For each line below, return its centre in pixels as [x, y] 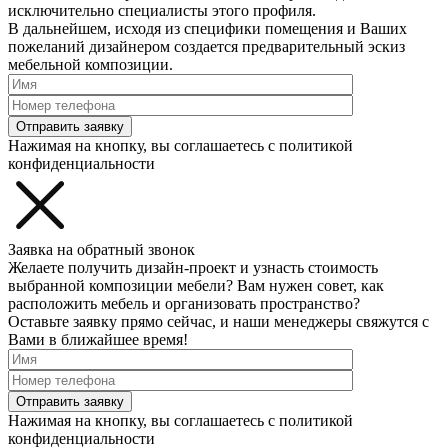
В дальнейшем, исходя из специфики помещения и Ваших [207, 28]
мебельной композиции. [90, 64]
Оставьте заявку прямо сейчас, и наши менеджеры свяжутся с [218, 321]
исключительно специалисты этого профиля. [162, 10]
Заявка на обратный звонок [101, 249]
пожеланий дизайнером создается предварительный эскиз [206, 46]
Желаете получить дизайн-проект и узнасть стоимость [193, 267]
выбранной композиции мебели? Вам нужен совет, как [196, 285]
